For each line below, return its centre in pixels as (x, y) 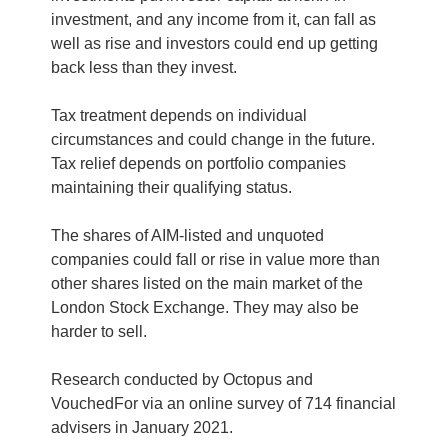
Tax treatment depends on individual (178, 115)
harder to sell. (98, 331)
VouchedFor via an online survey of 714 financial (223, 403)
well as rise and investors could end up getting (214, 43)
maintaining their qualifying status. (171, 187)
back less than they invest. (143, 67)
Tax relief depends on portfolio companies (198, 163)
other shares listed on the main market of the (206, 283)
